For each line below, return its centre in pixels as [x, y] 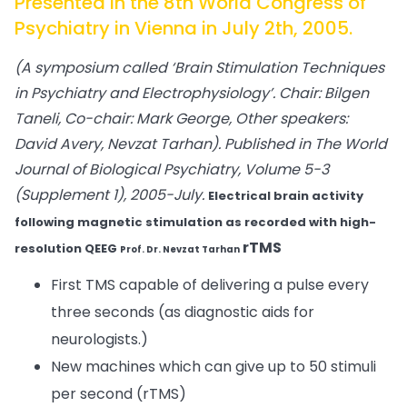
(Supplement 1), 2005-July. [109, 195]
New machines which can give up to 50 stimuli [213, 367]
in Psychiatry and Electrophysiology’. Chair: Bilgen [192, 93]
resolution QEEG [67, 248]
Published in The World [306, 144]
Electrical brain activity [286, 196]
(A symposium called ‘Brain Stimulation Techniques [199, 68]
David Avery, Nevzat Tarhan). [118, 144]
